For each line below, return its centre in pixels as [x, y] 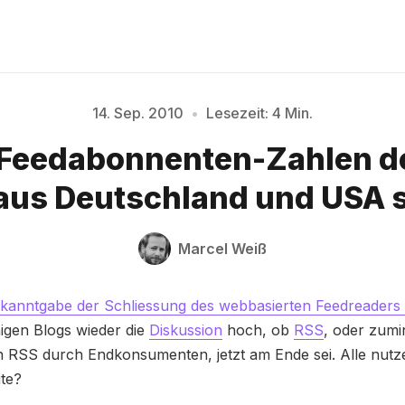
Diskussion [186, 330]
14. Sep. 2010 [138, 113]
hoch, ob [258, 330]
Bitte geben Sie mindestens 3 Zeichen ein [202, 179]
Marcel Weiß [222, 248]
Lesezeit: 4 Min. [259, 113]
